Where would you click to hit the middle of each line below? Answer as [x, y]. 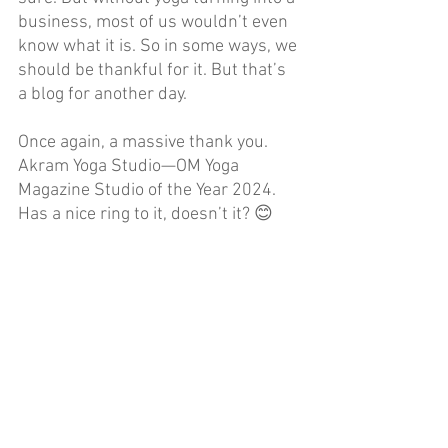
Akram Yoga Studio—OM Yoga [130, 166]
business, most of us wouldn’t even [155, 22]
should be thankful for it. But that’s [154, 70]
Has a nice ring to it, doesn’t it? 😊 [145, 214]
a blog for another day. [102, 94]
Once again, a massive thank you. [145, 142]
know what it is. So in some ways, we [159, 46]
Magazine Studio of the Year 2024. [149, 190]
